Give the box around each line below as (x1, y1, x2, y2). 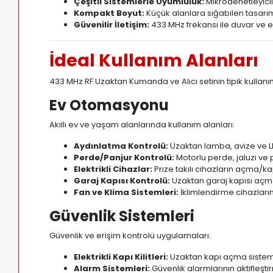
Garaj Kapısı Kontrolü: (74, 175, 171, 187)
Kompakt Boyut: (74, 7, 145, 19)
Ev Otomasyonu (49, 95, 169, 116)
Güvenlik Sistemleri (49, 206, 195, 227)
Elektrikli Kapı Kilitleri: (74, 251, 169, 263)
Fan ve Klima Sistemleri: (74, 186, 179, 199)
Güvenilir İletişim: (74, 19, 150, 31)
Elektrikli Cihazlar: (74, 163, 153, 175)
